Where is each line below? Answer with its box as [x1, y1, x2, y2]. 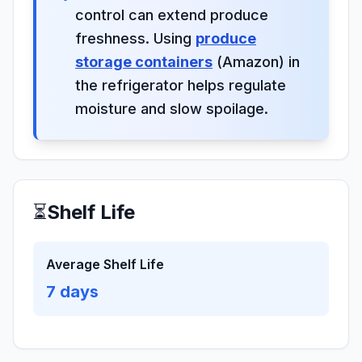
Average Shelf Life [46, 256, 164, 272]
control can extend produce [75, 6, 268, 23]
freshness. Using [75, 30, 196, 47]
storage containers [75, 53, 213, 70]
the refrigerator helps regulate [75, 77, 286, 94]
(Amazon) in [213, 53, 300, 70]
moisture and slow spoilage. [75, 100, 268, 117]
